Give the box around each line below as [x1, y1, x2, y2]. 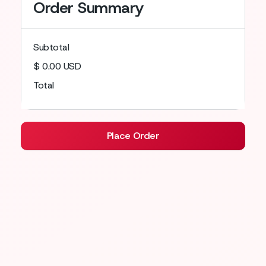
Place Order [106, 129, 160, 142]
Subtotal [33, 41, 69, 53]
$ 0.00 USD [33, 60, 81, 72]
